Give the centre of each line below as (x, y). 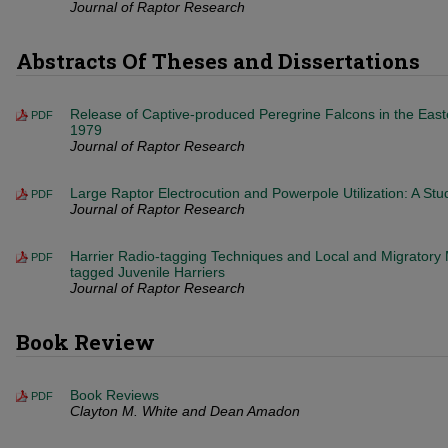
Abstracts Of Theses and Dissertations (218, 61)
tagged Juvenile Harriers (147, 272)
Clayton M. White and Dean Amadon (185, 411)
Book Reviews (114, 395)
